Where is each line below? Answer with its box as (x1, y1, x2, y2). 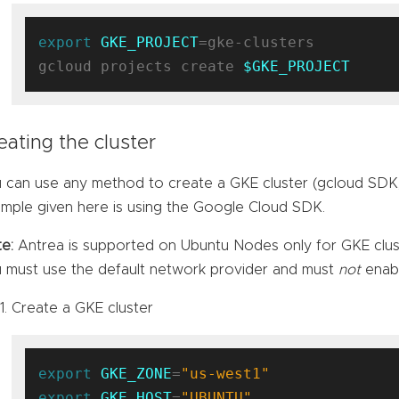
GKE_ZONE (101, 364, 173, 382)
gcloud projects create (38, 57, 244, 75)
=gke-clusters (199, 33, 315, 51)
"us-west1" (181, 364, 271, 382)
